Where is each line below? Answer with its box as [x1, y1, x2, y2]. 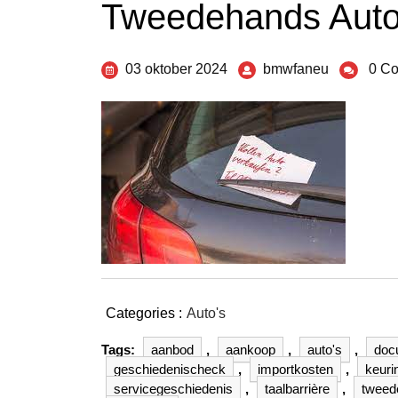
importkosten [258, 362, 333, 377]
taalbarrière [265, 381, 330, 396]
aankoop [226, 342, 275, 357]
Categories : [106, 306, 182, 321]
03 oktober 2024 [125, 61, 227, 76]
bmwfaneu [263, 61, 329, 76]
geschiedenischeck [114, 362, 226, 377]
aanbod [151, 342, 194, 357]
